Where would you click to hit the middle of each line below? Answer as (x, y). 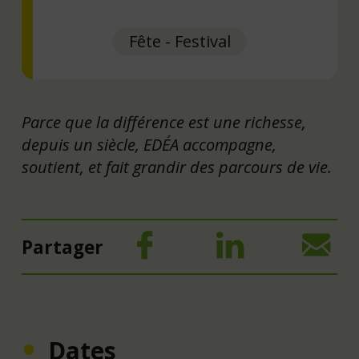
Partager (62, 247)
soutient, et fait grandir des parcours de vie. (176, 167)
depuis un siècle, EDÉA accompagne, (149, 145)
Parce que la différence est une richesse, (163, 123)
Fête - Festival (179, 41)
